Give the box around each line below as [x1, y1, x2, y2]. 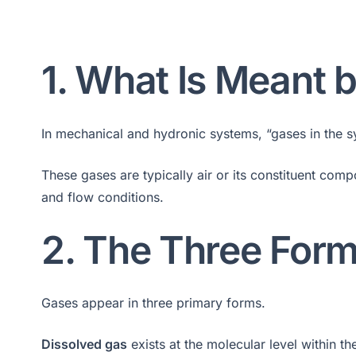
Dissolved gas [41, 335, 127, 352]
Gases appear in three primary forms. [41, 294, 265, 311]
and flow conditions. [41, 188, 164, 205]
